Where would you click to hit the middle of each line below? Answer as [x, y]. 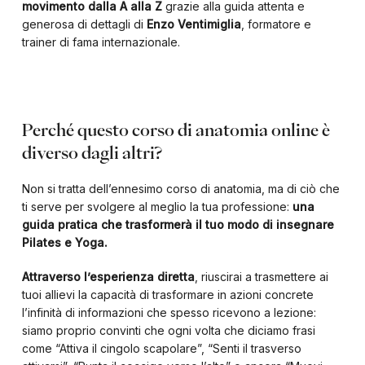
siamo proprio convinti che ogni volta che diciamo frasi [168, 330]
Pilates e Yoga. [64, 242]
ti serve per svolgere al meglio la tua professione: [157, 207]
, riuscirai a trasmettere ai [261, 277]
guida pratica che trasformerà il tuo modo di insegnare [178, 224]
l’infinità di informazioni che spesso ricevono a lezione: [169, 312]
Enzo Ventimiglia [193, 24]
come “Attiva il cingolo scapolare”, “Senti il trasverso [161, 348]
